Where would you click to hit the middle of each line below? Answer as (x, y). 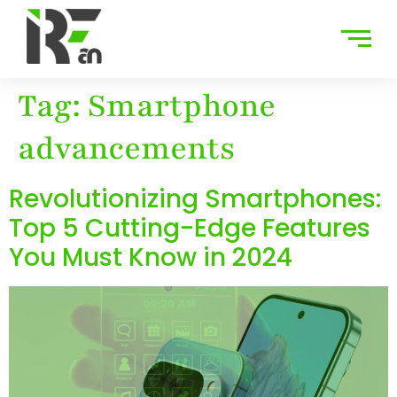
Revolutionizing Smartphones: (195, 198)
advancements (126, 148)
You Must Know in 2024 (151, 257)
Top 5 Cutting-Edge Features (190, 228)
